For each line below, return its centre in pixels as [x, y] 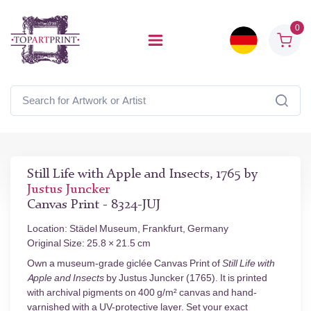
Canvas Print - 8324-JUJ [94, 205]
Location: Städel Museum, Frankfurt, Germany [128, 229]
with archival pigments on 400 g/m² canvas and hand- [142, 293]
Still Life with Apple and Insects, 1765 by [142, 175]
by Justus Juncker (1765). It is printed [186, 278]
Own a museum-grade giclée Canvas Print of [125, 263]
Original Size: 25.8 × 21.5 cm [89, 243]
